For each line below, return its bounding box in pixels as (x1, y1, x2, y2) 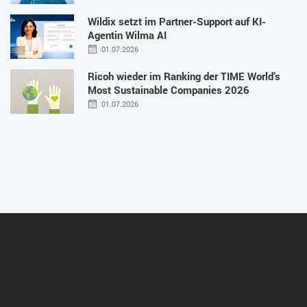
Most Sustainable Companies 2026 (88, 82, 249, 97)
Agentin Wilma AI (88, 27, 167, 42)
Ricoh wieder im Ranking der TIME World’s (88, 69, 280, 83)
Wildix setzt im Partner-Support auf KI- (88, 14, 266, 28)
